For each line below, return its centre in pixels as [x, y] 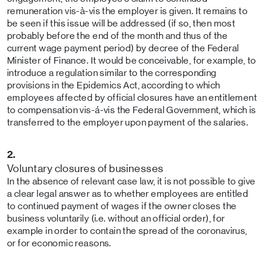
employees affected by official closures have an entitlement [132, 98]
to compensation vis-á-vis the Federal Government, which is [132, 110]
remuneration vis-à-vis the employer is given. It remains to [127, 11]
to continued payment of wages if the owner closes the [122, 206]
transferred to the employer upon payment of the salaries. [128, 122]
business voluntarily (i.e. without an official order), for [116, 218]
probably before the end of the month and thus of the [118, 36]
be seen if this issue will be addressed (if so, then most [121, 23]
